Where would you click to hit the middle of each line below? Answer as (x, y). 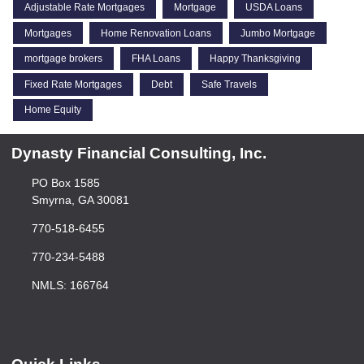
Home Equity (53, 110)
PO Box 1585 (65, 183)
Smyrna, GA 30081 (80, 200)
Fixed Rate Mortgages (73, 84)
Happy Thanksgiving (255, 59)
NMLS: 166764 (70, 286)
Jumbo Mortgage (278, 33)
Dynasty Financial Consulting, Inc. (139, 154)
